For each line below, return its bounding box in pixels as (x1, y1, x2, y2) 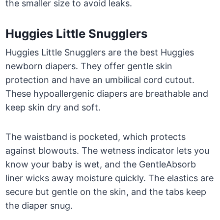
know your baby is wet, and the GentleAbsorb (5, 159, 196, 170)
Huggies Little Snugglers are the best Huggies (5, 47, 194, 58)
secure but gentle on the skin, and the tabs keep (5, 187, 207, 197)
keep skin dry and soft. (5, 102, 101, 113)
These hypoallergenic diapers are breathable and (5, 88, 209, 99)
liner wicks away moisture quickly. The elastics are (5, 173, 214, 184)
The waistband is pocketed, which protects (5, 132, 186, 142)
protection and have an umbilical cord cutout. (5, 75, 195, 85)
